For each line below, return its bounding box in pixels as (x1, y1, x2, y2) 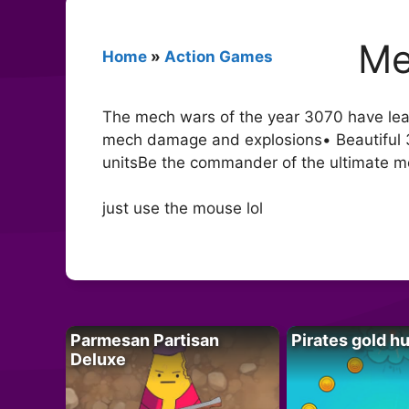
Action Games (164, 47, 273, 66)
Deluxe (70, 349, 126, 369)
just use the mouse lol (102, 199, 263, 218)
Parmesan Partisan (70, 330, 219, 350)
